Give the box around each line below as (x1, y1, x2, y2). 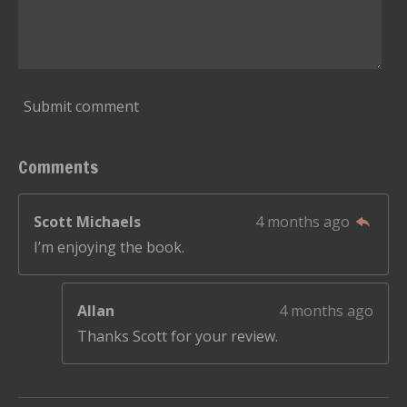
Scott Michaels (34, 212, 141, 232)
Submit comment (24, 95, 139, 116)
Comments (18, 154, 98, 179)
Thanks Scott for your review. (77, 326, 278, 346)
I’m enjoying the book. (34, 237, 184, 257)
